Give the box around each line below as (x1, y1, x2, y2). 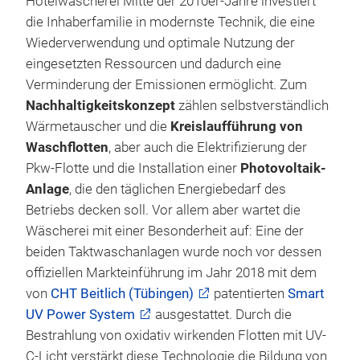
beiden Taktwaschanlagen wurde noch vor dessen (26, 243, 321, 260)
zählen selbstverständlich (175, 97, 329, 113)
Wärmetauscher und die (26, 118, 170, 134)
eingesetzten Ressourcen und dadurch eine (26, 55, 281, 72)
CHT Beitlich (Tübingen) (51, 285, 194, 301)
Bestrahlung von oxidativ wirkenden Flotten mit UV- (26, 327, 326, 343)
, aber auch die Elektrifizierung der (108, 139, 307, 155)
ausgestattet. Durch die (152, 306, 292, 322)
